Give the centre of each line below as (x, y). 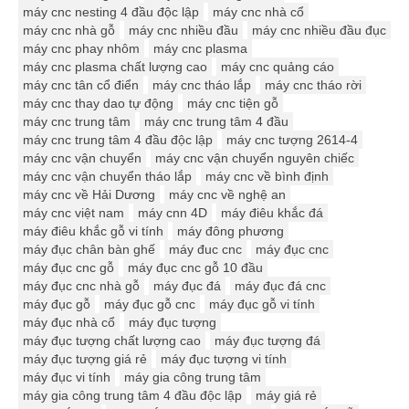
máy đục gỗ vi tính (262, 304)
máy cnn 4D (173, 213)
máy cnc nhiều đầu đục (319, 31)
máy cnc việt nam (73, 213)
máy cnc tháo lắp (202, 85)
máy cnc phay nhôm (81, 49)
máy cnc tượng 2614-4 (292, 140)
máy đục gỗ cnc (150, 304)
